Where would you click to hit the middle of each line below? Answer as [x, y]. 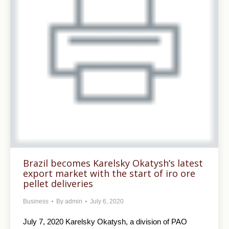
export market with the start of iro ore [109, 173]
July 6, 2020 [107, 201]
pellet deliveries [58, 184]
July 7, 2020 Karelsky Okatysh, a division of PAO [105, 222]
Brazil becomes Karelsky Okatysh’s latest [113, 163]
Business [36, 201]
